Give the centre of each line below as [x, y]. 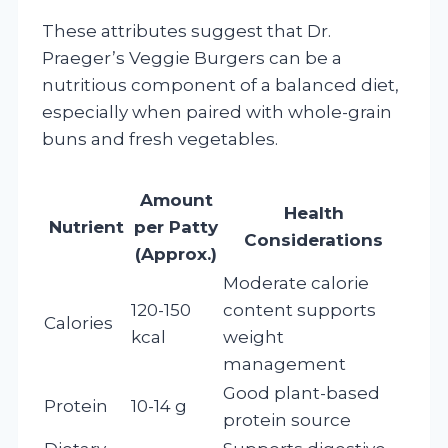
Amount [176, 199]
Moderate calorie [296, 282]
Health [313, 212]
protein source [287, 419]
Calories [78, 322]
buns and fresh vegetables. [160, 138]
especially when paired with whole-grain [217, 111]
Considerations [313, 239]
